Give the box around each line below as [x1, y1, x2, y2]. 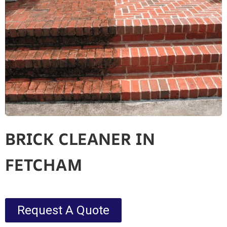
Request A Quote [17, 203, 109, 217]
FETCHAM [5, 153, 82, 176]
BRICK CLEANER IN [5, 127, 155, 150]
